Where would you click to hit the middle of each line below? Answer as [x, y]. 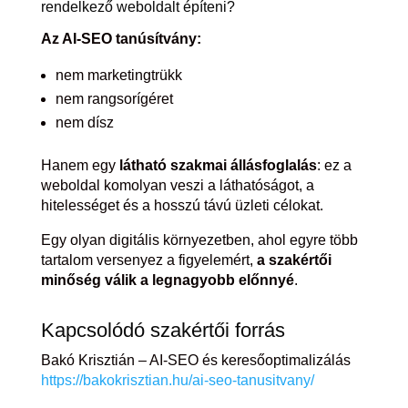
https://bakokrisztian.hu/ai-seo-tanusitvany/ [177, 380]
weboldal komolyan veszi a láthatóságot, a [177, 185]
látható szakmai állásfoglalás [218, 165]
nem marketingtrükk [118, 75]
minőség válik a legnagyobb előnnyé [167, 280]
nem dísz [84, 122]
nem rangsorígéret [114, 99]
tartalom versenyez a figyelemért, [148, 260]
